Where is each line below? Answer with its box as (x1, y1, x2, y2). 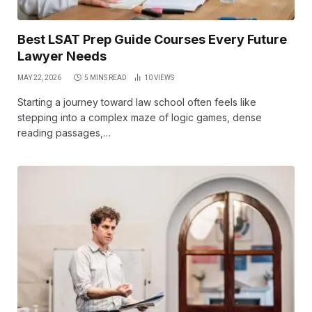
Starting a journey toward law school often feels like (17, 96, 256, 109)
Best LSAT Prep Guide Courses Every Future (17, 32, 287, 47)
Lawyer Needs (17, 49, 107, 64)
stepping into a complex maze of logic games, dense (17, 111, 262, 124)
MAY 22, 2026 (17, 74, 61, 82)
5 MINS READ (84, 74, 127, 82)
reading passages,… (17, 127, 111, 139)
